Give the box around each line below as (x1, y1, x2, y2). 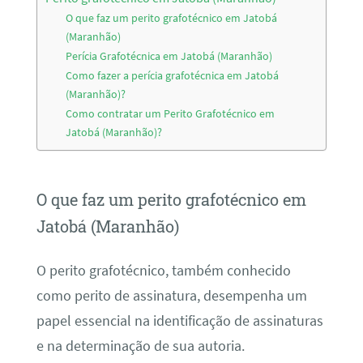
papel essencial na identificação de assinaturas (36, 311, 323, 330)
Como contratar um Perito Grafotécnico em (66, 105, 275, 121)
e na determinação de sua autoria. (36, 336, 245, 355)
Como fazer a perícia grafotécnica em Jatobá (66, 67, 280, 83)
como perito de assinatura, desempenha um (36, 286, 307, 305)
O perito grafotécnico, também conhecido (36, 261, 291, 280)
